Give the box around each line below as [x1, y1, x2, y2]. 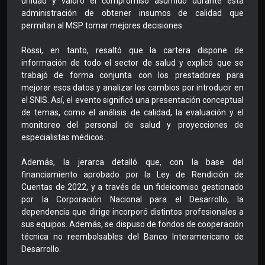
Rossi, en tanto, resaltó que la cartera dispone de [21, 46, 244, 56]
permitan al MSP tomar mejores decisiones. [21, 21, 184, 31]
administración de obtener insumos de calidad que [21, 8, 244, 18]
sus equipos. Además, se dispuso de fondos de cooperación [21, 219, 244, 230]
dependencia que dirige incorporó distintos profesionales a [21, 207, 244, 217]
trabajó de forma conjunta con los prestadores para [21, 70, 244, 80]
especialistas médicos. [21, 132, 105, 143]
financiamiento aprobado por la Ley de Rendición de [21, 170, 244, 180]
